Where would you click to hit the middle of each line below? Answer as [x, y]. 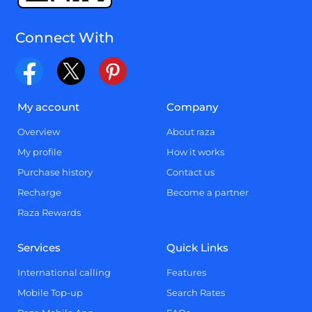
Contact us [190, 172]
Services [39, 248]
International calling [64, 272]
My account [49, 107]
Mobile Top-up [50, 292]
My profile [40, 152]
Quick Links [197, 248]
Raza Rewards [49, 212]
